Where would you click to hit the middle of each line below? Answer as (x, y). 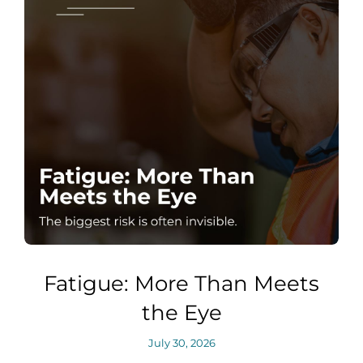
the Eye (181, 313)
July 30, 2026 (181, 343)
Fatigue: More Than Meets (181, 284)
